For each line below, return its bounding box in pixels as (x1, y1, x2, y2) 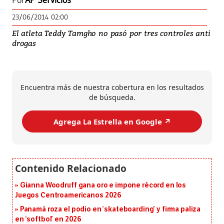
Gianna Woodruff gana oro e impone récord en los (19, 181, 186, 190)
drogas (12, 38, 36, 48)
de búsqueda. (88, 92, 135, 102)
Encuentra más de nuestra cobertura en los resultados (20, 82, 204, 92)
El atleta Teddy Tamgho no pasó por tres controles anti (12, 28, 210, 38)
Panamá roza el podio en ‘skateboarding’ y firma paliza (19, 205, 201, 214)
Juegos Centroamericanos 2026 (15, 191, 122, 200)
